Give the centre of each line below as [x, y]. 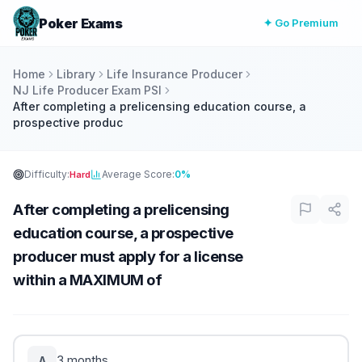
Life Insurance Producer [175, 74]
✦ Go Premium [301, 23]
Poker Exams [81, 23]
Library [76, 74]
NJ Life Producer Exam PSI [87, 90]
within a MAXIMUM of [88, 280]
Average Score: [138, 174]
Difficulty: [47, 174]
